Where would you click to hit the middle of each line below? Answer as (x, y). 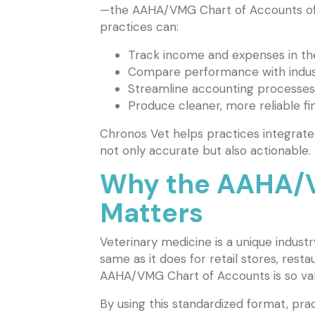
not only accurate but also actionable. (205, 151)
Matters (152, 213)
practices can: (139, 27)
